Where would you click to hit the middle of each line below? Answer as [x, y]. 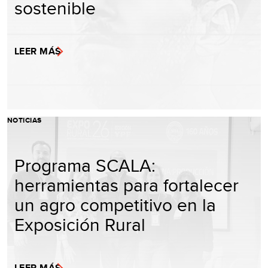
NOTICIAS [25, 120]
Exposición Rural [80, 224]
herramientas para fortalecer [127, 185]
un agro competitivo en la [115, 204]
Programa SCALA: [85, 165]
